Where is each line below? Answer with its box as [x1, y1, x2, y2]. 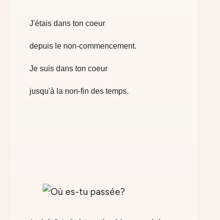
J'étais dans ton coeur [29, 19, 105, 27]
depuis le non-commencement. [29, 42, 137, 50]
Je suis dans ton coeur [29, 64, 108, 73]
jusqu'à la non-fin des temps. [29, 87, 129, 95]
